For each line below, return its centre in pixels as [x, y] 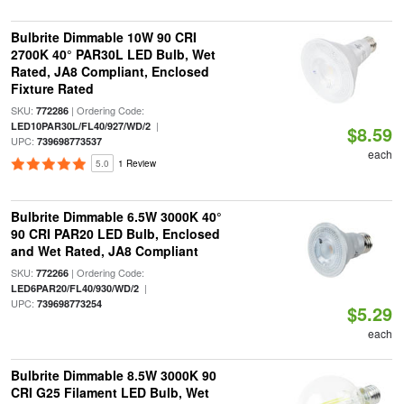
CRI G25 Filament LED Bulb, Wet [110, 392]
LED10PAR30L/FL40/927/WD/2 [80, 126]
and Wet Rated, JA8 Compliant [104, 251]
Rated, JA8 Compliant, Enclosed [110, 71]
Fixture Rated [52, 88]
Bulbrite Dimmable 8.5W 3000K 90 [113, 375]
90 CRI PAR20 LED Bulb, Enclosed [115, 234]
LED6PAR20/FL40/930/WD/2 [74, 288]
